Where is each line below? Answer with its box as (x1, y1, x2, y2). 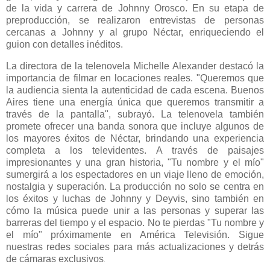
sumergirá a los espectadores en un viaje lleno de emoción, (6, 169, 264, 180)
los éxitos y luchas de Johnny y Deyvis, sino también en (6, 193, 264, 204)
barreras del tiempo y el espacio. (6, 217, 148, 228)
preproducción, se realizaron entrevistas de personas (6, 14, 264, 25)
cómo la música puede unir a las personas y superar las (6, 205, 264, 216)
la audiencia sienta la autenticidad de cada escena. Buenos (6, 84, 264, 95)
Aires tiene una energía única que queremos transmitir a (6, 96, 264, 107)
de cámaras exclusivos (6, 253, 104, 264)
